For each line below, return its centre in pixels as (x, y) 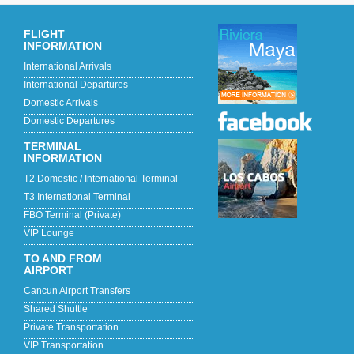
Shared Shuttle (56, 309)
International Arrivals (68, 66)
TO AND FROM (63, 258)
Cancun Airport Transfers (77, 291)
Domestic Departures (69, 121)
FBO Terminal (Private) (72, 215)
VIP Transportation (64, 345)
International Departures (76, 85)
